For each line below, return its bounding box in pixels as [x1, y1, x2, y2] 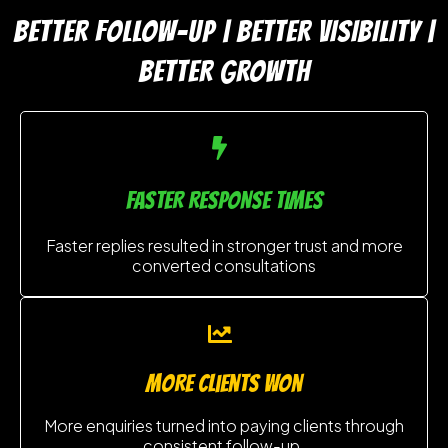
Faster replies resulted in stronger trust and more [45, 234, 403, 256]
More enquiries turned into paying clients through [44, 414, 404, 436]
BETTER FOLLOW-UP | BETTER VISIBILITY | [13, 15, 435, 47]
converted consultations [132, 254, 316, 276]
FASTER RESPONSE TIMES [125, 187, 323, 213]
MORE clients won [146, 370, 302, 396]
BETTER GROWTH [138, 55, 310, 87]
